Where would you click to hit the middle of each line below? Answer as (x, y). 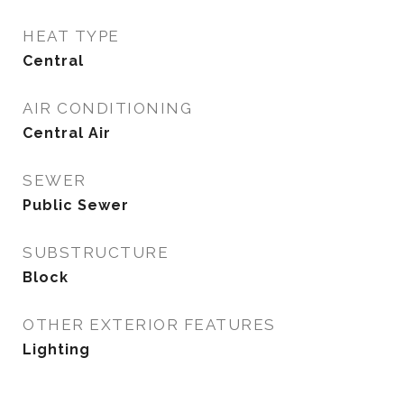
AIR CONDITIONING (107, 108)
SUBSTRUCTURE (96, 252)
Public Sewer (76, 205)
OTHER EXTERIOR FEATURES (149, 325)
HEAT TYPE (71, 36)
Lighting (56, 349)
